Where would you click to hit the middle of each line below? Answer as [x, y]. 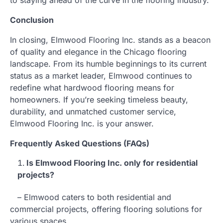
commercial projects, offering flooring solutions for [106, 209]
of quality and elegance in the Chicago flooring [98, 52]
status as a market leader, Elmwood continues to [101, 75]
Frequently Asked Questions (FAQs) [80, 143]
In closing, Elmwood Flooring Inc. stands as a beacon [110, 40]
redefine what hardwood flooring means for [92, 87]
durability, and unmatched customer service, [93, 111]
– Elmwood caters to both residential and [91, 197]
